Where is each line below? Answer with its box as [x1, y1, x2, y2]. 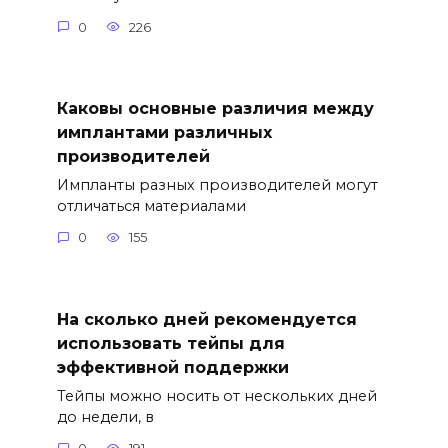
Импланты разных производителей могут [56, 175, 378, 194]
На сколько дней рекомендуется [56, 309, 357, 329]
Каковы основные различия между [56, 98, 374, 118]
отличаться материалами [56, 196, 246, 215]
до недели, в [56, 407, 154, 426]
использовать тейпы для [56, 333, 285, 353]
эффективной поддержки [56, 357, 289, 377]
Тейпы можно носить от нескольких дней [56, 386, 377, 405]
